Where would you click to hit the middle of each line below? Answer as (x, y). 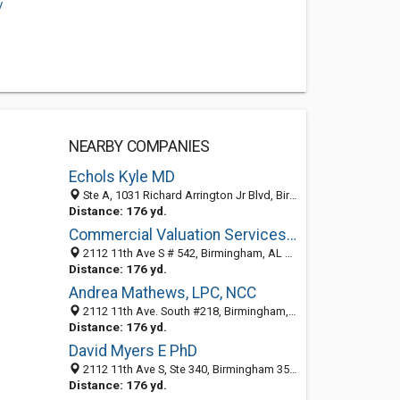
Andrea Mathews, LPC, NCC (162, 293)
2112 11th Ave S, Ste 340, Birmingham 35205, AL (184, 369)
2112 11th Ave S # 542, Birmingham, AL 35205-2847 (182, 253)
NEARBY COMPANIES (139, 146)
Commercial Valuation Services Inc (291, 235)
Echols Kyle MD (121, 177)
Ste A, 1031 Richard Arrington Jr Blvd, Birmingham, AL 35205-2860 (184, 195)
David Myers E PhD (133, 351)
